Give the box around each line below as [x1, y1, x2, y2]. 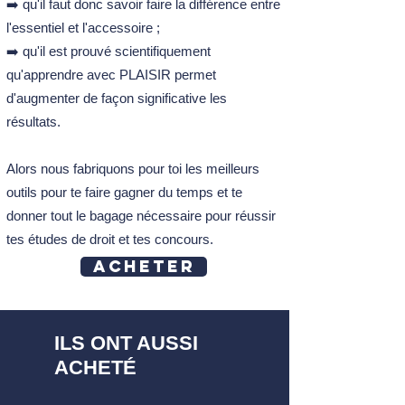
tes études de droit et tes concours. [6, 231, 213, 248]
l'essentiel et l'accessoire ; [6, 20, 160, 36]
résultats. [6, 114, 61, 130]
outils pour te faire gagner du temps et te [6, 184, 242, 201]
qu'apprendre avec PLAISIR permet [6, 67, 216, 83]
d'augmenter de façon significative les [6, 90, 227, 107]
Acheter [92, 256, 195, 278]
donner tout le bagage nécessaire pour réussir [6, 208, 276, 224]
